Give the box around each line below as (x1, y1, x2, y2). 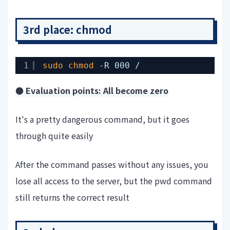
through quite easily (15, 129, 93, 142)
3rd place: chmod (23, 22, 112, 37)
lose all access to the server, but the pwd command (15, 175, 212, 187)
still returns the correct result (15, 191, 129, 204)
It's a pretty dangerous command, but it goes (15, 113, 189, 126)
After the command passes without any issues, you (15, 158, 208, 171)
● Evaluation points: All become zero (15, 84, 168, 97)
